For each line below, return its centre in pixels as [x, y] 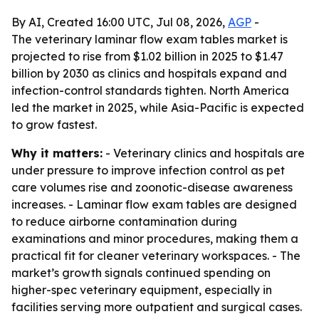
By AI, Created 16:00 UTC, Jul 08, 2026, [120, 22]
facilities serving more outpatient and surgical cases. [157, 307]
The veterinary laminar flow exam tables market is [150, 39]
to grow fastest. [54, 125]
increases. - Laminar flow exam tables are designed [154, 204]
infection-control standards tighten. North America [150, 90]
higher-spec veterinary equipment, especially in [142, 290]
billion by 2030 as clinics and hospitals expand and [149, 73]
